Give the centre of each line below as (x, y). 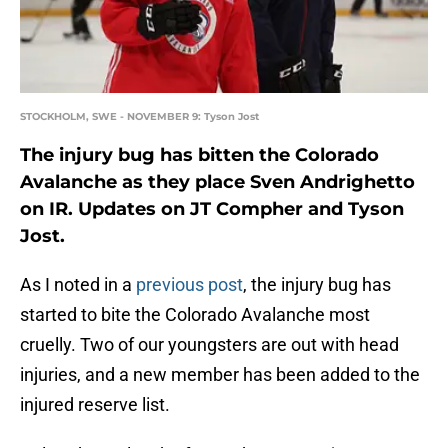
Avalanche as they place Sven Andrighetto (217, 182)
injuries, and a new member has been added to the (220, 375)
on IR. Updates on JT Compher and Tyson (212, 209)
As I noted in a (78, 285)
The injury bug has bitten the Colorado (199, 155)
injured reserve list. (95, 405)
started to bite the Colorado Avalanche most (195, 315)
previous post (189, 285)
